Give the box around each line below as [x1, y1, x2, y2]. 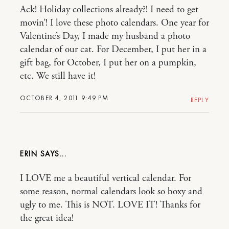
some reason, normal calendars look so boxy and [20, 185, 202, 198]
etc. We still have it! [20, 70, 96, 82]
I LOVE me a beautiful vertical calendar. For [20, 172, 191, 185]
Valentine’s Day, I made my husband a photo [20, 30, 190, 42]
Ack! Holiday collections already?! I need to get [20, 3, 198, 16]
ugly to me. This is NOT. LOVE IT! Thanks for [20, 198, 200, 211]
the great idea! [20, 212, 74, 224]
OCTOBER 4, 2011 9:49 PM [20, 93, 108, 102]
